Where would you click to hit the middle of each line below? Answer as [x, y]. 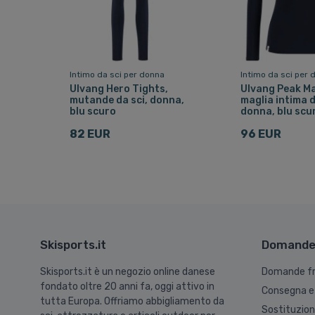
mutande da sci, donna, [127, 100]
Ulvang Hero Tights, [118, 89]
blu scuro [92, 111]
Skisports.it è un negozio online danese [128, 272]
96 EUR [261, 134]
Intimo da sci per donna [117, 74]
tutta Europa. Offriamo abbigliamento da [132, 302]
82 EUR [90, 134]
